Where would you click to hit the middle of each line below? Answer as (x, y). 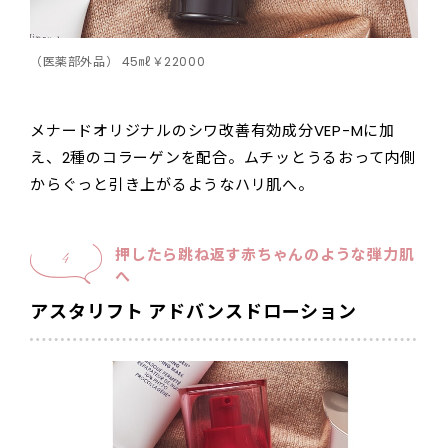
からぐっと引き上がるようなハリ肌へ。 (172, 185)
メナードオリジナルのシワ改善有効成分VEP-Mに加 (212, 131)
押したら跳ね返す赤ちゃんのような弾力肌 (265, 255)
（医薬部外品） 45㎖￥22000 (118, 62)
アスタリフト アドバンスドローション (194, 312)
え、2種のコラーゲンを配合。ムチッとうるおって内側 (223, 158)
